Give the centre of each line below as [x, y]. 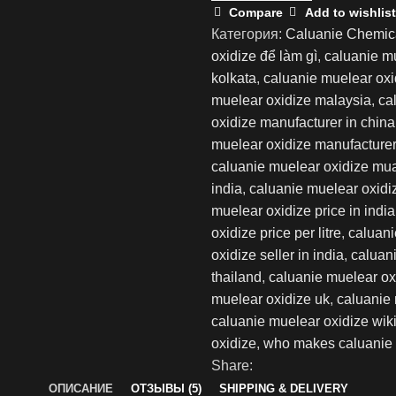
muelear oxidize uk [270, 299]
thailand [236, 277]
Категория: [247, 34]
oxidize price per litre [276, 232]
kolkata [234, 78]
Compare [256, 13]
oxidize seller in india [278, 255]
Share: [232, 365]
